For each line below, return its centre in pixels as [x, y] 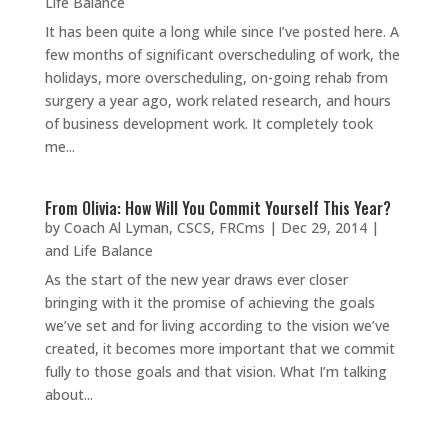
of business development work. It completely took [208, 123]
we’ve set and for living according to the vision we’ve [217, 325]
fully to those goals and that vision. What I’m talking [215, 371]
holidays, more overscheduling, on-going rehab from [216, 77]
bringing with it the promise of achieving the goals [209, 302]
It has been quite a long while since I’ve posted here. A [221, 31]
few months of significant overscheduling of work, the [222, 54]
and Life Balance [98, 250]
